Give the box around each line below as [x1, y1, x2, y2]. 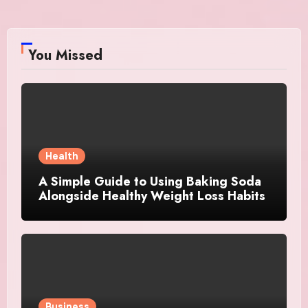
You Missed [27, 45, 102, 65]
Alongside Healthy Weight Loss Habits [38, 186, 265, 205]
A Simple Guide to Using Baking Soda [38, 172, 261, 190]
